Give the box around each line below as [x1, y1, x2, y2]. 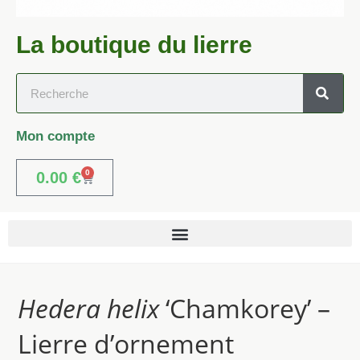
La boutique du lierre [16, 31, 252, 58]
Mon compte [16, 129, 95, 144]
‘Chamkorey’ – [159, 291, 331, 325]
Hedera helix [18, 291, 160, 325]
